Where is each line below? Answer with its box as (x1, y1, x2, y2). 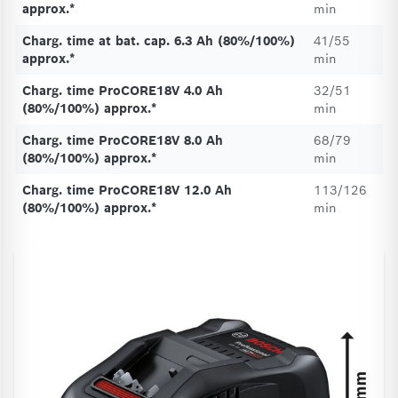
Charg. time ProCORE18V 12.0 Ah (22, 182, 232, 198)
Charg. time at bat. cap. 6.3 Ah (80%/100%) (22, 33, 295, 49)
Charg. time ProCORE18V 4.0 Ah (22, 83, 223, 99)
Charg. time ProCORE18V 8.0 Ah (22, 132, 223, 148)
